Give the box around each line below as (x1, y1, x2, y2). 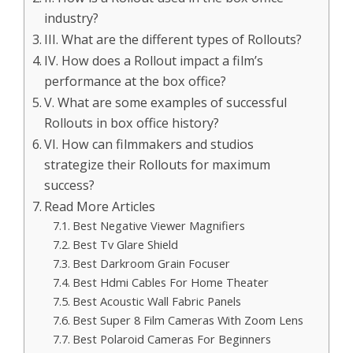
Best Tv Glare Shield (72, 236, 178, 252)
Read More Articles (44, 198, 156, 215)
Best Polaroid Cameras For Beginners (72, 331, 271, 347)
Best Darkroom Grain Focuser (72, 255, 230, 271)
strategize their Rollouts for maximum (44, 156, 271, 173)
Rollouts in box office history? (44, 114, 220, 132)
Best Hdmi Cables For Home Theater (72, 274, 269, 290)
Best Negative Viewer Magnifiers (72, 217, 245, 233)
